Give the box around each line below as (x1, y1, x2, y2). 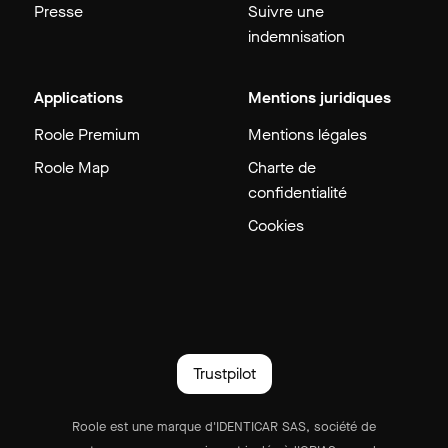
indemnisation (248, 26, 345, 47)
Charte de (248, 157, 316, 178)
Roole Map (34, 157, 109, 178)
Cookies (248, 215, 304, 236)
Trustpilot (192, 363, 256, 384)
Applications (34, 87, 123, 108)
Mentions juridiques (248, 87, 391, 108)
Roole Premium (34, 124, 140, 145)
